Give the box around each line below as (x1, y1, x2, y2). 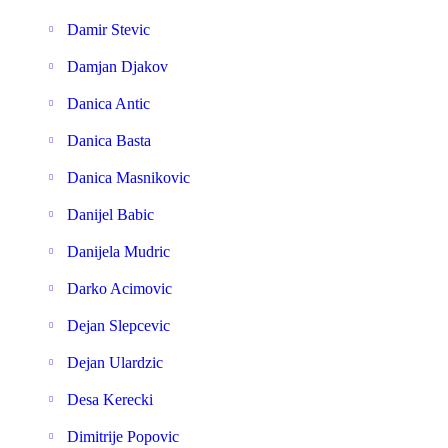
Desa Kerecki (67, 391, 153, 408)
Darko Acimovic (67, 280, 172, 297)
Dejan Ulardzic (67, 354, 163, 371)
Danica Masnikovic (67, 169, 190, 186)
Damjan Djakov (67, 58, 168, 75)
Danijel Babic (67, 206, 154, 223)
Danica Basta (67, 132, 151, 149)
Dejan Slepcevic (67, 317, 170, 334)
